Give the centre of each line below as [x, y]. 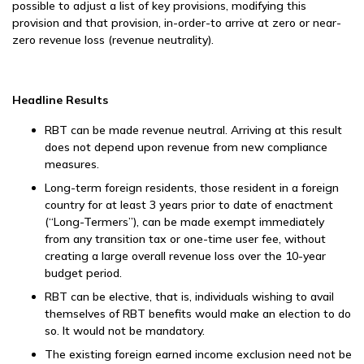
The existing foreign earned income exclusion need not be [198, 354]
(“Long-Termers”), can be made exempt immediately [184, 222]
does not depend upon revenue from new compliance [186, 147]
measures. [72, 164]
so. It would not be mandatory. [125, 331]
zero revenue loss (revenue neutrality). [113, 40]
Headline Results [60, 100]
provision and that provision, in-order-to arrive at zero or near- [177, 23]
